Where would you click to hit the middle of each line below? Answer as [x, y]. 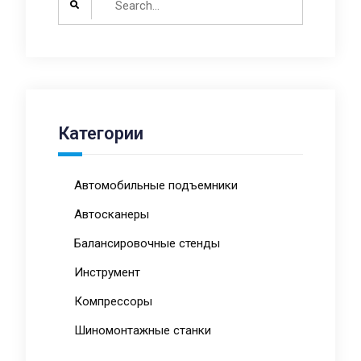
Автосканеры [111, 215]
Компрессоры [113, 302]
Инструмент [107, 273]
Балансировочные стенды [147, 244]
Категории [100, 134]
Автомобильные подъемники [156, 186]
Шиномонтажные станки [142, 331]
